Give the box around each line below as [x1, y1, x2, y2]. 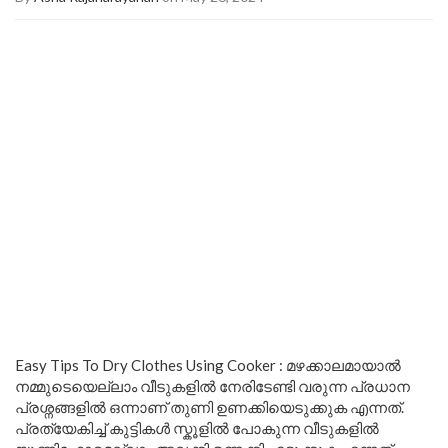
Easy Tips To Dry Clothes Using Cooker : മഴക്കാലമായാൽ [15, 355, 401, 374]
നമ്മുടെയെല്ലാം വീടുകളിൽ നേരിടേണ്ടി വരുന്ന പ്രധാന [15, 376, 410, 395]
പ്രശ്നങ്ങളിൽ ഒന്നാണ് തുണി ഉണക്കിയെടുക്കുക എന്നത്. [15, 397, 404, 416]
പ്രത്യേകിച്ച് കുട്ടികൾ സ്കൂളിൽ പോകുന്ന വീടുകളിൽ [15, 418, 379, 437]
